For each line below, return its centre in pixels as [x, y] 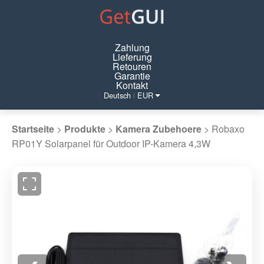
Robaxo [228, 129]
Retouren [132, 66]
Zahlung [132, 47]
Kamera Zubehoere [159, 129]
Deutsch [118, 95]
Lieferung [132, 57]
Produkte [85, 129]
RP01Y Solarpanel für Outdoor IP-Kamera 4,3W [111, 143]
